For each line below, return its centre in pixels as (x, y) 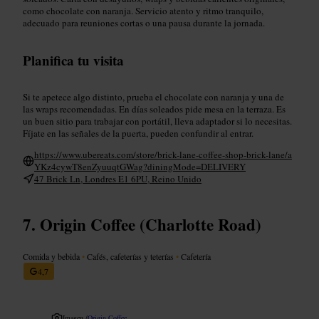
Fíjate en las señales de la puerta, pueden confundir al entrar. (138, 133)
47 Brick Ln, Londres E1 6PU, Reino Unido (118, 178)
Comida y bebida (52, 256)
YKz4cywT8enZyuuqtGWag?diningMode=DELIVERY (140, 166)
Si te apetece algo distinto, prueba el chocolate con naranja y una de (153, 96)
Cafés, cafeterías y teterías (130, 256)
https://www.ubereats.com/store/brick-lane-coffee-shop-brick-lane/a (163, 154)
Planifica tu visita (73, 60)
